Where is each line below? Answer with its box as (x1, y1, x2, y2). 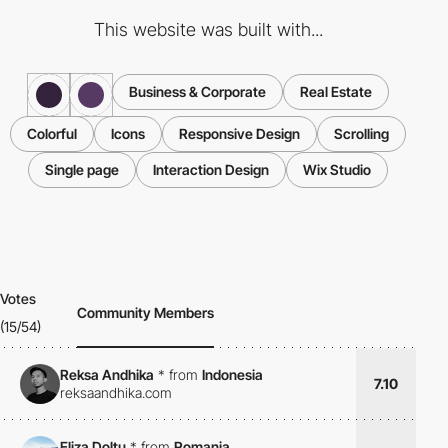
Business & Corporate (128, 82, 266, 100)
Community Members (77, 303, 215, 321)
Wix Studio (303, 160, 371, 178)
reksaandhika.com (60, 384, 172, 402)
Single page (45, 160, 119, 178)
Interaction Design (153, 160, 269, 178)
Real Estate (299, 82, 372, 100)
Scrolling (334, 124, 389, 142)
